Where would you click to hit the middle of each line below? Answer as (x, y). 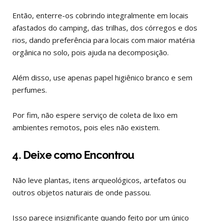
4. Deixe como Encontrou (74, 155)
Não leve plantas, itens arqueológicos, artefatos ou (99, 180)
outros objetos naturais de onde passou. (83, 192)
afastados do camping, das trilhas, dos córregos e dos (105, 28)
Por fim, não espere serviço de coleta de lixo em (95, 115)
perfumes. (30, 90)
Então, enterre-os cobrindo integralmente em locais (100, 16)
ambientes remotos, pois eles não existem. (87, 128)
